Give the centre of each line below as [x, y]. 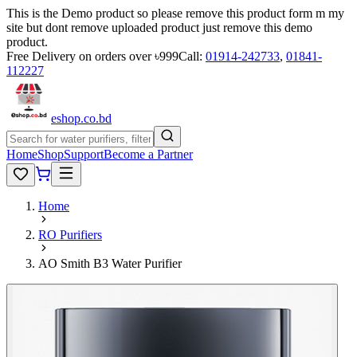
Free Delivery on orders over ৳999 [92, 56]
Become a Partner [148, 154]
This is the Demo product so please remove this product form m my [175, 13]
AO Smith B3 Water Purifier [110, 263]
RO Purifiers [70, 235]
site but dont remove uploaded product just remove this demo [159, 27]
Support [84, 154]
